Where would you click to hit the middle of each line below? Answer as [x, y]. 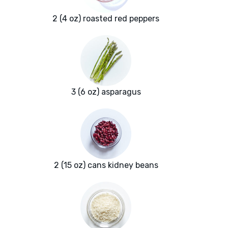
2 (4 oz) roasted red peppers [106, 19]
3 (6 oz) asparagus [106, 92]
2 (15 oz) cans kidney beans [106, 165]
